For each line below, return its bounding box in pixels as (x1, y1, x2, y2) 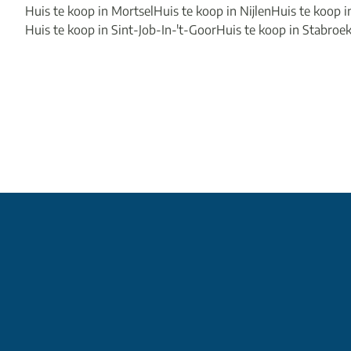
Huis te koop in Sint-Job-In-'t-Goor (25, 21, 216, 38)
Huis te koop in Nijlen (154, 2, 271, 19)
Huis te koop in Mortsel (25, 2, 154, 19)
